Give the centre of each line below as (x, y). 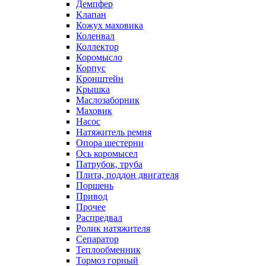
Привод (92, 196)
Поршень (95, 185)
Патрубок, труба (109, 164)
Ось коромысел (107, 153)
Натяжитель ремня (114, 132)
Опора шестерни (110, 142)
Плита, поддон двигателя (127, 175)
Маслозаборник (108, 100)
